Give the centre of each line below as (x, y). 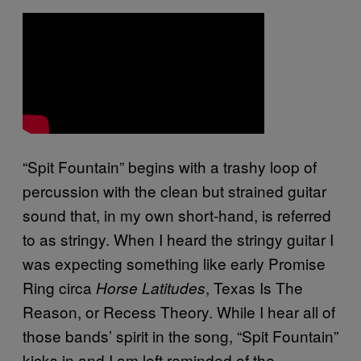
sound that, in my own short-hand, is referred (177, 214)
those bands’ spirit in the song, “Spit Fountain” (180, 335)
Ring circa (59, 287)
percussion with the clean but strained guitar (174, 190)
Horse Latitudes (151, 287)
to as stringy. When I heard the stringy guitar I (178, 239)
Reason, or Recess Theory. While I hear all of (179, 311)
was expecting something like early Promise (174, 263)
